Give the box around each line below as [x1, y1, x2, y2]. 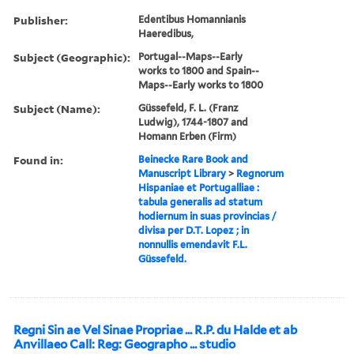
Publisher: [13, 12, 68, 28]
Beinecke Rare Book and [138, 153, 249, 165]
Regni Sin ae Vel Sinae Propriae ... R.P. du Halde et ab [13, 322, 297, 337]
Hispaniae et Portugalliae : [138, 181, 260, 194]
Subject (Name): [13, 100, 100, 116]
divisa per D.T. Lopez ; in [138, 224, 250, 236]
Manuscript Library [138, 167, 227, 179]
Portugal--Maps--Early [138, 50, 243, 62]
